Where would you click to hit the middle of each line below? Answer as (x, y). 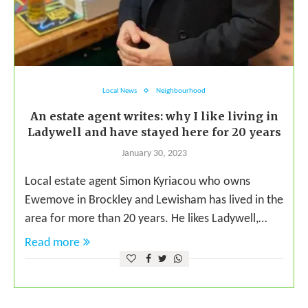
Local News (120, 91)
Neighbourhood (181, 91)
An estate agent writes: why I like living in (154, 116)
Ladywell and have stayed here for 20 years (154, 132)
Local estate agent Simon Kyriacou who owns (137, 181)
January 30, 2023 (154, 153)
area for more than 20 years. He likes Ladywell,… (146, 219)
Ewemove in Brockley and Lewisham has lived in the (154, 200)
